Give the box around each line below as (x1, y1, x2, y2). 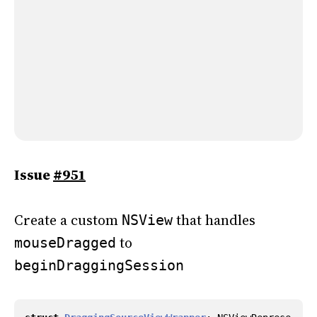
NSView (122, 212, 173, 229)
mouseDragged (14, 234, 116, 251)
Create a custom (14, 210, 122, 230)
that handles (173, 210, 255, 230)
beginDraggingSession (14, 257, 184, 274)
